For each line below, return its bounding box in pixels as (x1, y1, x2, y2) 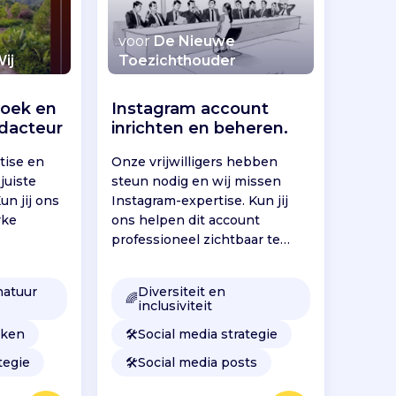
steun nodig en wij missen (111, 172, 282, 189)
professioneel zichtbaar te (111, 231, 281, 247)
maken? (111, 250, 163, 267)
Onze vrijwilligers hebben (111, 153, 278, 170)
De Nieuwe (154, 32, 236, 49)
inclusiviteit (138, 297, 213, 314)
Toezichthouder (118, 51, 237, 69)
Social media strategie (138, 325, 278, 342)
